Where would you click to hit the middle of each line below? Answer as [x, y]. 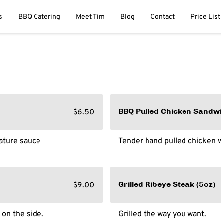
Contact [163, 16]
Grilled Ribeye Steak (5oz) [167, 184]
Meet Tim [91, 16]
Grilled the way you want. [162, 213]
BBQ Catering [39, 16]
